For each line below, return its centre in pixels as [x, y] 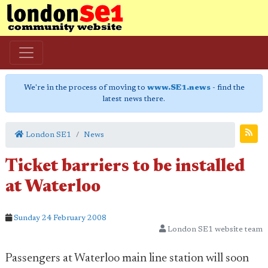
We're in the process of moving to [85, 88]
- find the [227, 88]
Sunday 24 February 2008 [60, 218]
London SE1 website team [214, 229]
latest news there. [134, 99]
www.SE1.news [179, 88]
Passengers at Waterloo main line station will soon [127, 258]
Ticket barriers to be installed [125, 167]
